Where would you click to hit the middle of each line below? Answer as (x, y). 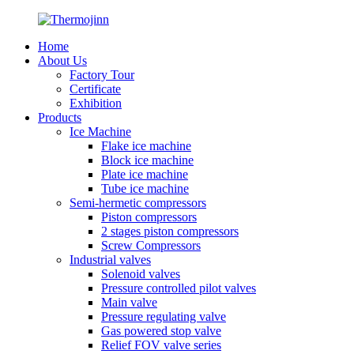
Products (60, 117)
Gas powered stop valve (161, 331)
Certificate (95, 89)
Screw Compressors (151, 245)
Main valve (129, 302)
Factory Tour (102, 75)
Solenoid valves (141, 274)
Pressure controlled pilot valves (179, 288)
